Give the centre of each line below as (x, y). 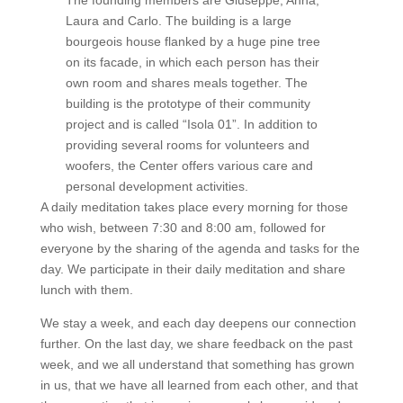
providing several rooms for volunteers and (188, 145)
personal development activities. (157, 187)
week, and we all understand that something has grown (197, 365)
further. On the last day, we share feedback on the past (196, 344)
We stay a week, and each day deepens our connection (198, 323)
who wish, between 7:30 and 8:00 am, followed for (183, 228)
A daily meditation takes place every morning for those (194, 207)
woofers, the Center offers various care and (190, 166)
